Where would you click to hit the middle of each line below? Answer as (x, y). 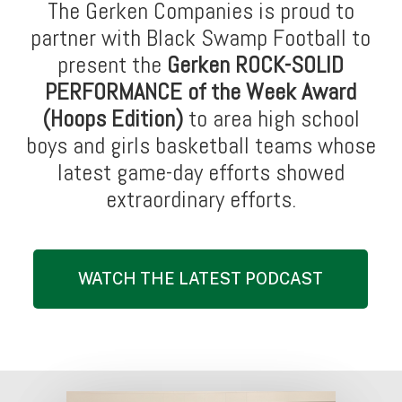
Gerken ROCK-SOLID (256, 66)
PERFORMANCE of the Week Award (201, 92)
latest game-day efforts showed (201, 173)
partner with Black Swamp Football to (201, 39)
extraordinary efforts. (201, 200)
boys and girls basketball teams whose (201, 146)
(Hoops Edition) (112, 119)
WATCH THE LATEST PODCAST (201, 279)
